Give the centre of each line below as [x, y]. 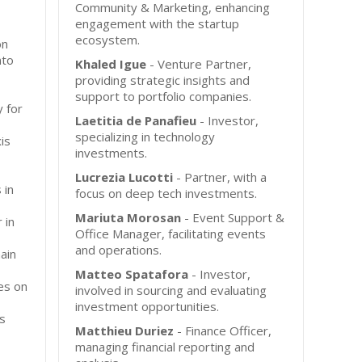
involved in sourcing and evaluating [171, 290]
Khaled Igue [111, 64]
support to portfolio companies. [164, 96]
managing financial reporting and [165, 347]
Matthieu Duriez [125, 330]
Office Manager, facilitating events [171, 234]
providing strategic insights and [163, 80]
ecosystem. [108, 40]
